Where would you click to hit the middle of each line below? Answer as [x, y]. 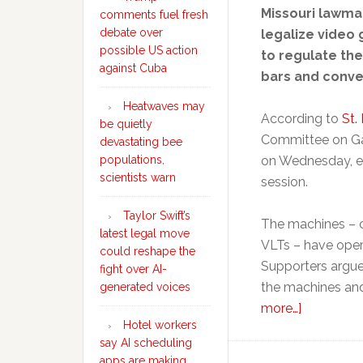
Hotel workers [160, 325]
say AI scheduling [146, 343]
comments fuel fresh [154, 15]
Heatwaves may [164, 106]
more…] [281, 308]
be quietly [126, 124]
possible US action [149, 50]
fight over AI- [133, 269]
